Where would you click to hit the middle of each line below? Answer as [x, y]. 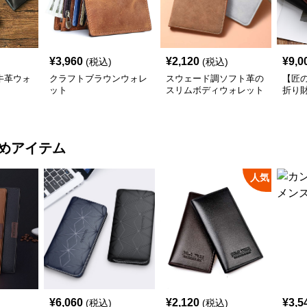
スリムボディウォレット [215, 90]
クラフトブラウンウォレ [98, 78]
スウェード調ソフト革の [215, 78]
